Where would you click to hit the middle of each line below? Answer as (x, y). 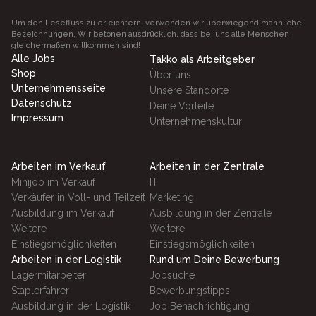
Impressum (37, 118)
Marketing (172, 197)
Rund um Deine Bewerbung (214, 260)
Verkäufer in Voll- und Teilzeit (78, 197)
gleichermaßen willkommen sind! (76, 45)
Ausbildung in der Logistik (71, 306)
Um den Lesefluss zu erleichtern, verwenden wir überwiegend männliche (157, 23)
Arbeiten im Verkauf (59, 166)
